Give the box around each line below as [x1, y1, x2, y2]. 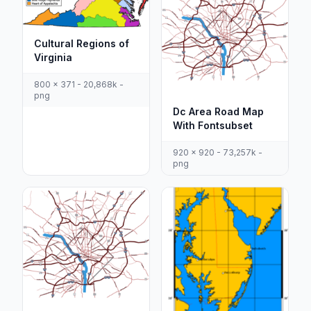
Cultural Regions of [34, 37, 129, 50]
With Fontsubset [173, 119, 253, 132]
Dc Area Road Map [173, 106, 264, 118]
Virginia [34, 51, 72, 64]
